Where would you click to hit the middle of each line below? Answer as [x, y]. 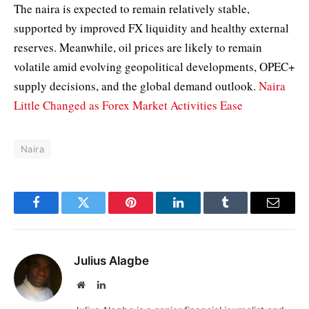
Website [100, 285]
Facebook [59, 213]
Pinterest [152, 213]
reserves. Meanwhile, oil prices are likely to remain [138, 48]
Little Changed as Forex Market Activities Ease [128, 106]
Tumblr [243, 213]
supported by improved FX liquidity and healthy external [151, 28]
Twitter [100, 213]
